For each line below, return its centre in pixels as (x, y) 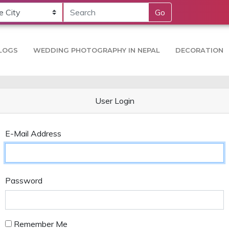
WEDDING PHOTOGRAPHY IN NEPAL (97, 50)
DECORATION (199, 50)
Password (24, 181)
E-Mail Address (33, 134)
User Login (114, 101)
